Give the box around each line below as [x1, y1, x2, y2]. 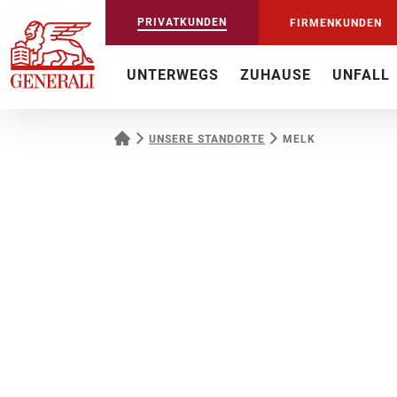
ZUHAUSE [240, 66, 311, 83]
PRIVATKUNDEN [136, 15, 227, 28]
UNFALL [332, 66, 390, 83]
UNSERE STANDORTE [149, 133, 265, 145]
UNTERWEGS [127, 66, 219, 83]
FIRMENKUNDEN [290, 16, 383, 29]
